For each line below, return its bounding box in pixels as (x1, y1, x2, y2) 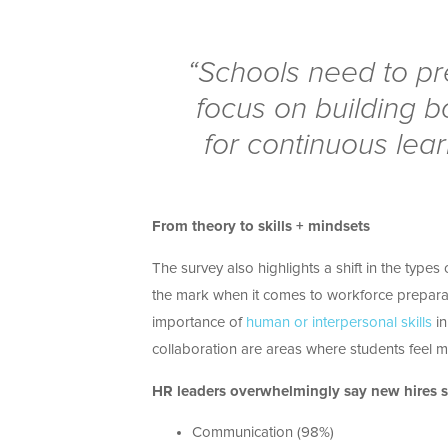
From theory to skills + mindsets (152, 219, 370, 235)
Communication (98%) (192, 425, 334, 441)
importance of (152, 315, 246, 331)
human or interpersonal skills (246, 315, 432, 331)
